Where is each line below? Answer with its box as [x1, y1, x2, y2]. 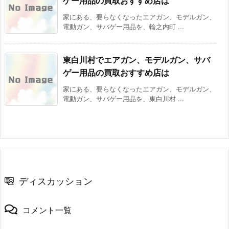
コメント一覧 [22, 204, 72, 215]
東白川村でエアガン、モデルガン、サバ [63, 54, 210, 65]
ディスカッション [19, 175, 93, 187]
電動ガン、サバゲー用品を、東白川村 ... [63, 94, 184, 103]
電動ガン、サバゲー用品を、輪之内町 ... [63, 22, 184, 31]
